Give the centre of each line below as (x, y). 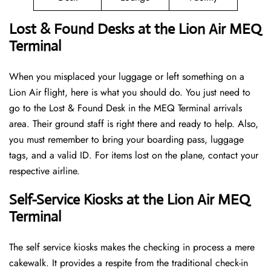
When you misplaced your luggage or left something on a (127, 77)
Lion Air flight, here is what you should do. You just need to (130, 93)
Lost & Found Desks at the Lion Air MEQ (135, 29)
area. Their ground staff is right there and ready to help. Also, (134, 124)
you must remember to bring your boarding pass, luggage (126, 140)
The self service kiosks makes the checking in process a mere (132, 247)
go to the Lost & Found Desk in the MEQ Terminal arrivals (126, 108)
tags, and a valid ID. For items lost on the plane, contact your (134, 155)
